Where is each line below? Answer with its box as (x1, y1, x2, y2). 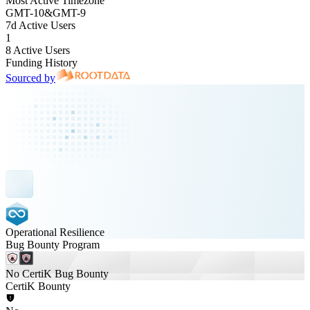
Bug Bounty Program (6, 239, 100, 250)
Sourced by (6, 72, 55, 84)
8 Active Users (6, 44, 70, 56)
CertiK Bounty (6, 280, 71, 292)
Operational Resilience (6, 226, 104, 238)
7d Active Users (6, 19, 75, 31)
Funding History (6, 57, 77, 69)
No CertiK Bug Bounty (6, 268, 109, 280)
